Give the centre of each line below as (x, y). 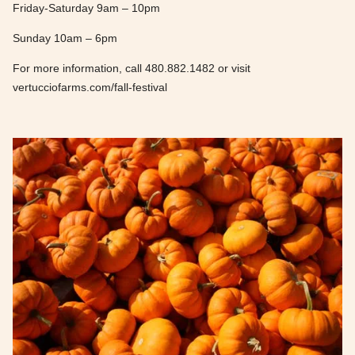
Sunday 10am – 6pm (65, 38)
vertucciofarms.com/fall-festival (90, 87)
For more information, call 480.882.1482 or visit (132, 68)
